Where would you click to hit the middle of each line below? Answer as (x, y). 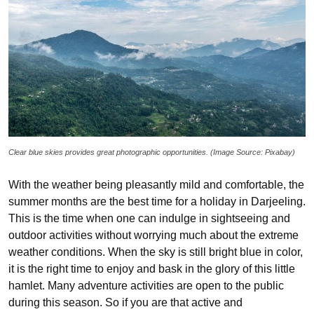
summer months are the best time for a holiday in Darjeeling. (157, 201)
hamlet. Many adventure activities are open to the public (146, 285)
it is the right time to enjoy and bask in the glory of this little (152, 268)
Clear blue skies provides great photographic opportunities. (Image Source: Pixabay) (152, 152)
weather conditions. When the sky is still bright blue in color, (156, 252)
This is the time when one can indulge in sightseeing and (149, 218)
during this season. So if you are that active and (125, 302)
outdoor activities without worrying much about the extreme (153, 235)
